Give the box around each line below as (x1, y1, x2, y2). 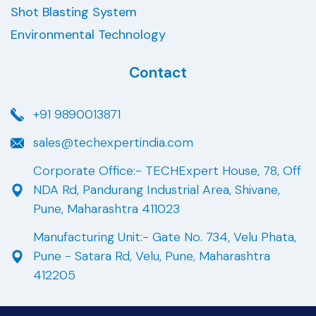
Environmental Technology (11, 26, 166, 44)
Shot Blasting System (11, 4, 137, 21)
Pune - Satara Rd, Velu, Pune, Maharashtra (32, 248, 270, 265)
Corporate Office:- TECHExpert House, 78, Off (32, 162, 301, 180)
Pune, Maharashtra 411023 (32, 200, 180, 218)
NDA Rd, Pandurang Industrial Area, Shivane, (32, 181, 280, 199)
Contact (129, 63, 187, 83)
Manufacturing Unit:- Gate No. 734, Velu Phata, (32, 229, 296, 246)
